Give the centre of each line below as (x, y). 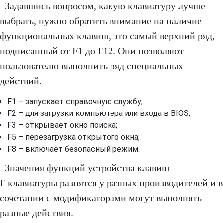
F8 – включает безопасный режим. (74, 149)
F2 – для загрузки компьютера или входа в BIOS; (99, 113)
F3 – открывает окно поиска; (62, 125)
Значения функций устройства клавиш (87, 168)
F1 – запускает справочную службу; (75, 102)
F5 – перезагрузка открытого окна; (74, 137)
